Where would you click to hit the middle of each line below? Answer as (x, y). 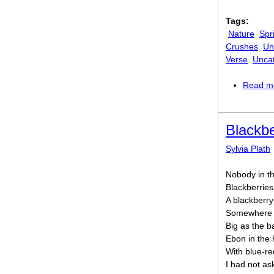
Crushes (242, 46)
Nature (241, 34)
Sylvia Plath (248, 149)
